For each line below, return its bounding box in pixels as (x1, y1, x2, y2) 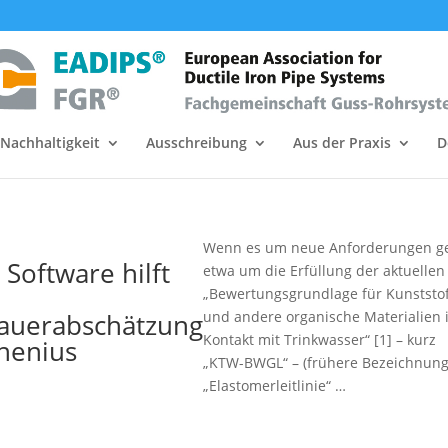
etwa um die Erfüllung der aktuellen (203, 261, 446, 280)
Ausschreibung (145, 133, 247, 152)
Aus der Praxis (292, 133, 391, 152)
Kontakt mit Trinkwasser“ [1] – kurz (203, 330, 437, 349)
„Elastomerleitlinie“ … (203, 376, 347, 395)
